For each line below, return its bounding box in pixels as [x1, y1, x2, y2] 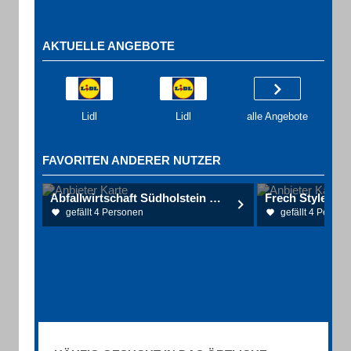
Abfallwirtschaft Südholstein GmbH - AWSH [209, 191, 221, 204]
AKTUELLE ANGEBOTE [42, 39, 175, 52]
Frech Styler [265, 191, 331, 204]
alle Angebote [247, 110, 308, 122]
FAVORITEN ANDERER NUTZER [42, 154, 221, 167]
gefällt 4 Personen [66, 207, 143, 218]
